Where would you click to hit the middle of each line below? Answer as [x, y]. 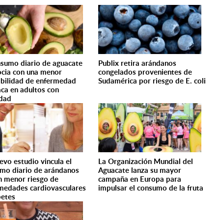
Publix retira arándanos [137, 63]
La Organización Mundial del [146, 161]
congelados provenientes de [145, 72]
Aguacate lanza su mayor [140, 170]
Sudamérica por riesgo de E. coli [152, 81]
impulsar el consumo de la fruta [151, 188]
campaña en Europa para [140, 179]
